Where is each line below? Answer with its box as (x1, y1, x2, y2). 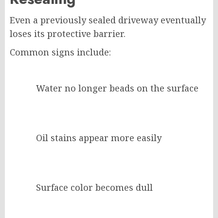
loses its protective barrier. (10, 28, 126, 40)
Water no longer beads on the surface (36, 82, 199, 94)
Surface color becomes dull (36, 182, 153, 194)
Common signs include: (10, 46, 111, 58)
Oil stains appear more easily (36, 132, 162, 144)
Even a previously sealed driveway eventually (10, 14, 206, 26)
